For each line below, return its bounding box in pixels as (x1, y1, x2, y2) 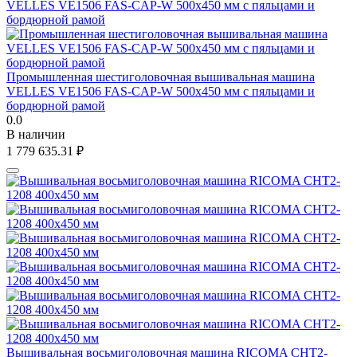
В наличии (6, 127, 65, 141)
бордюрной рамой (6, 98, 105, 112)
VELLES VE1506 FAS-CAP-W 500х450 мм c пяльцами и (6, 84, 315, 98)
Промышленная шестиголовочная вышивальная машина (6, 69, 315, 84)
